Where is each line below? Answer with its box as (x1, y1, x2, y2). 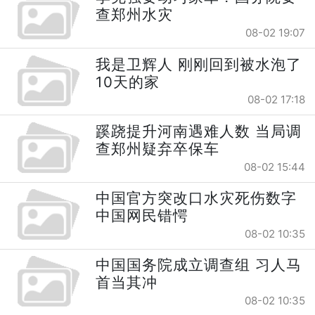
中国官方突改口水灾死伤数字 (96, 189, 297, 207)
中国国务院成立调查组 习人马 (96, 256, 302, 274)
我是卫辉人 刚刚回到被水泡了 (96, 55, 302, 73)
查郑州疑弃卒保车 (96, 139, 220, 157)
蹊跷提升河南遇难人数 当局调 (96, 122, 302, 140)
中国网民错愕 (96, 207, 189, 225)
